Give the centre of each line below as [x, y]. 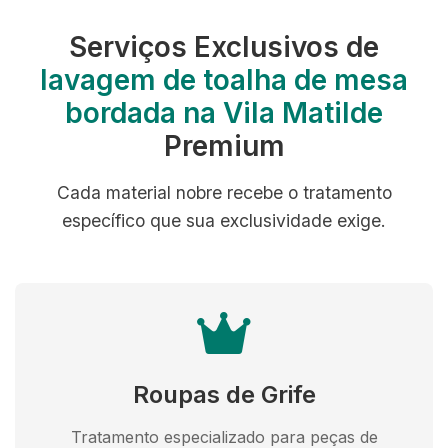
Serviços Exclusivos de [224, 47]
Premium [224, 146]
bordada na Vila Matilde [224, 113]
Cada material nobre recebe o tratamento [224, 192]
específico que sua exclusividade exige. [224, 220]
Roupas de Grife [224, 394]
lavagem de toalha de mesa [224, 80]
